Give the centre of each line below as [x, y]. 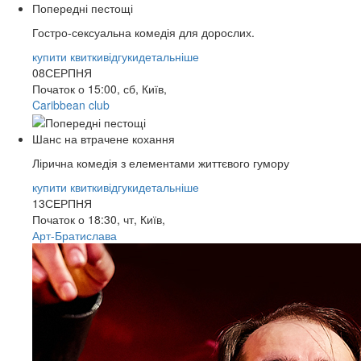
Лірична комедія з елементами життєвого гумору [161, 163]
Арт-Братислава [75, 236]
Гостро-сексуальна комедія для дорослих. [143, 32]
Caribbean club [71, 105]
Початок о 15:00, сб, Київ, [100, 89]
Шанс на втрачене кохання [104, 139]
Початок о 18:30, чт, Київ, [99, 220]
